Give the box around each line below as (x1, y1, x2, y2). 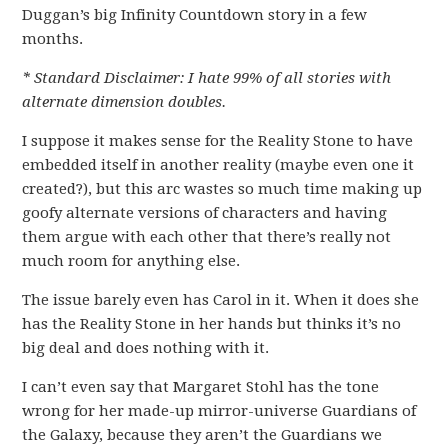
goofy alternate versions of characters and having (22, 204, 388, 222)
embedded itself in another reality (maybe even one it (22, 156, 415, 174)
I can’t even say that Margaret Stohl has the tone (22, 378, 380, 396)
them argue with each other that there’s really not (22, 228, 392, 246)
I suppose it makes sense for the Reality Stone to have (22, 132, 414, 150)
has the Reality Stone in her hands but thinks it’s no (22, 315, 402, 333)
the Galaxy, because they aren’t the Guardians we (22, 426, 383, 444)
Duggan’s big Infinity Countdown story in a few (22, 6, 368, 24)
